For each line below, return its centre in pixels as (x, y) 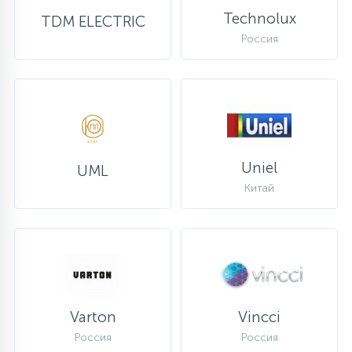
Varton (93, 317)
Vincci (259, 317)
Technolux (259, 18)
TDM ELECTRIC (93, 22)
